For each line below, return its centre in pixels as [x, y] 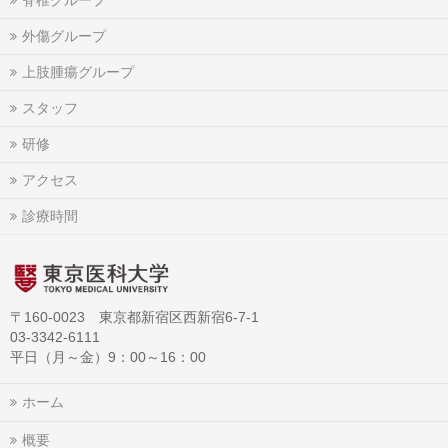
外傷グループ [64, 36]
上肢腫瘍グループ [78, 72]
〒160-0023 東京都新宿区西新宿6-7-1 [134, 317]
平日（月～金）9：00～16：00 [108, 357]
